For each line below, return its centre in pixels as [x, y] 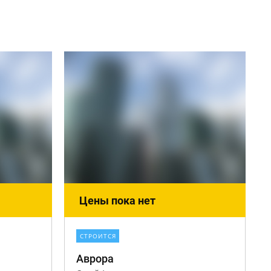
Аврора [95, 259]
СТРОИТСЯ [98, 236]
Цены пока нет [117, 201]
